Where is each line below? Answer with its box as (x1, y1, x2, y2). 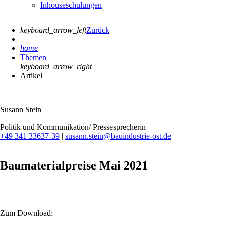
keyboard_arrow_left (20, 25, 86, 34)
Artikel (20, 71, 42, 80)
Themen (20, 52, 46, 62)
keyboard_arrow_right (20, 62, 92, 71)
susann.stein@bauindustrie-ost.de (65, 131, 171, 140)
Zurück (86, 25, 109, 34)
